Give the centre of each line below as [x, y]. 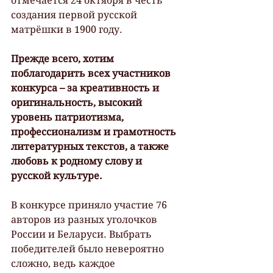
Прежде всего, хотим [64, 58]
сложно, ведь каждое [64, 263]
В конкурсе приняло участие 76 [90, 205]
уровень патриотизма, [69, 117]
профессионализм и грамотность [95, 132]
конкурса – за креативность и [86, 88]
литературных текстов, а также [91, 146]
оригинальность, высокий [78, 102]
